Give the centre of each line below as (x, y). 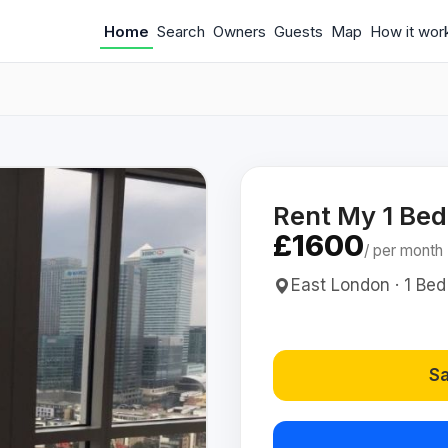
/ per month (403, 250)
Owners (239, 31)
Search (181, 31)
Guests (298, 31)
